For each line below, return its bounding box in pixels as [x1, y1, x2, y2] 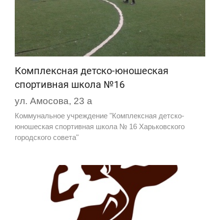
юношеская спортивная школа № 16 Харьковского [15, 122, 185, 131]
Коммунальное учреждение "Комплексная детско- [15, 111, 184, 120]
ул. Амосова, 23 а [15, 95, 92, 106]
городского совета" [15, 133, 79, 141]
